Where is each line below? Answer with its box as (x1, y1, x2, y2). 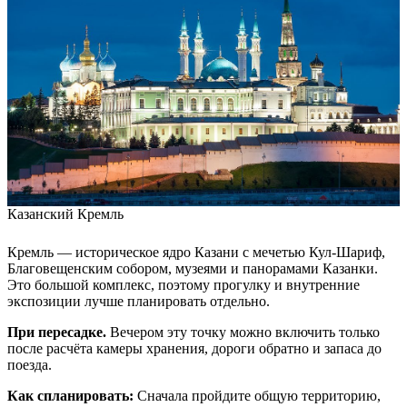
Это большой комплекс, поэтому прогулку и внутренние (7, 277, 360, 293)
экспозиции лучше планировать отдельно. (7, 293, 270, 310)
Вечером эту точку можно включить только (106, 324, 380, 341)
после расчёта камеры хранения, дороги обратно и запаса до (7, 341, 382, 357)
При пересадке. (7, 324, 106, 341)
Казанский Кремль (7, 206, 124, 223)
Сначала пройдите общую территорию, (134, 388, 381, 404)
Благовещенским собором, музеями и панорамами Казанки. (7, 261, 378, 277)
